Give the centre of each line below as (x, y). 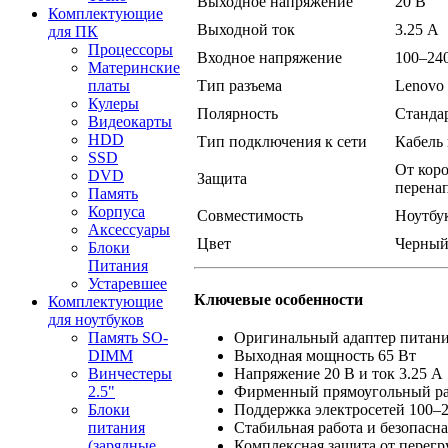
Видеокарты (130, 121)
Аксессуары (129, 229)
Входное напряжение (269, 58)
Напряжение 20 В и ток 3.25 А (338, 373)
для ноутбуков (96, 319)
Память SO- (128, 337)
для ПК (73, 31)
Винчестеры (130, 373)
